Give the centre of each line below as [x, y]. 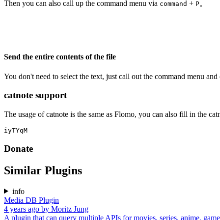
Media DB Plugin [31, 200]
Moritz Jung [70, 209]
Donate [18, 148]
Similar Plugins [43, 170]
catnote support [35, 95]
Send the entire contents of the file [60, 57]
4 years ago [22, 209]
